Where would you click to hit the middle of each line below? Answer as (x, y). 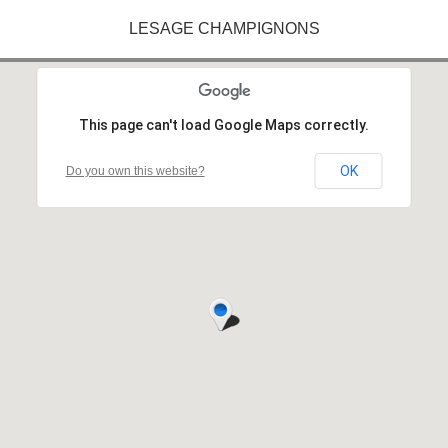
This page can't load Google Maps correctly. (224, 125)
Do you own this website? (135, 171)
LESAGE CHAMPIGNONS (224, 28)
